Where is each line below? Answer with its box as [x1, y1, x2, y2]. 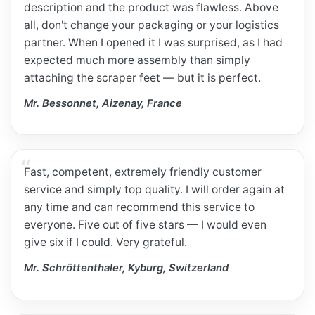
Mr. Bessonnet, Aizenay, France [24, 97, 183, 110]
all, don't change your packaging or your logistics [24, 18, 280, 32]
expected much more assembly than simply [24, 53, 251, 67]
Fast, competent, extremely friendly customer [24, 165, 262, 179]
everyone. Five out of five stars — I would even [24, 217, 267, 231]
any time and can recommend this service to [24, 200, 255, 214]
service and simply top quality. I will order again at [24, 182, 285, 196]
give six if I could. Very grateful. [24, 235, 188, 249]
